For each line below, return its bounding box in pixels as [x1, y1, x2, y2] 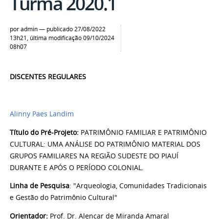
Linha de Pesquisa [10, 181, 69, 191]
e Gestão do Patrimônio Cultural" [10, 193, 117, 202]
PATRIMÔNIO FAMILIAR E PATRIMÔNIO [79, 128, 207, 137]
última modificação [30, 34, 82, 43]
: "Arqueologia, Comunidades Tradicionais [69, 181, 207, 191]
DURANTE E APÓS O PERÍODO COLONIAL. [10, 163, 144, 172]
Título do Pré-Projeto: [10, 128, 79, 137]
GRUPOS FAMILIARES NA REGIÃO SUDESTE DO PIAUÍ [10, 151, 178, 160]
